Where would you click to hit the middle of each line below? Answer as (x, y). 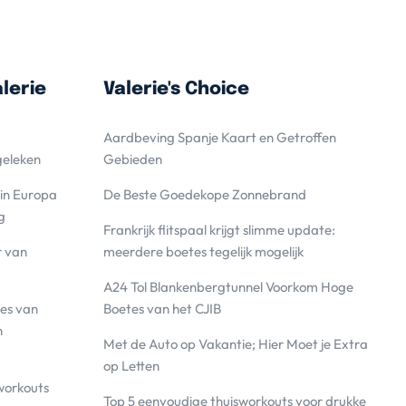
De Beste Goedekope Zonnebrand (204, 195)
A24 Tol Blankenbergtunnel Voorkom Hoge (228, 287)
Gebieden (132, 159)
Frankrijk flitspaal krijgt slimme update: (219, 230)
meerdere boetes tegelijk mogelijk (203, 252)
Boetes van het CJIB (162, 309)
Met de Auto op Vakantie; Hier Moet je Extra (235, 344)
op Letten (131, 366)
